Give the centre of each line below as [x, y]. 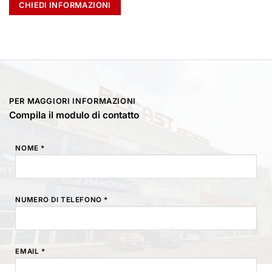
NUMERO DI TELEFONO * [62, 199]
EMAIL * [30, 251]
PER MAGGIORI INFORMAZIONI [73, 101]
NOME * [30, 148]
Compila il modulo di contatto [74, 115]
